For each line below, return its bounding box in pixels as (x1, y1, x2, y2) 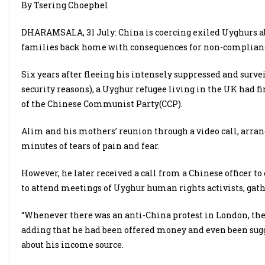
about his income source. (21, 239, 125, 250)
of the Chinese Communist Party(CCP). (21, 98, 185, 109)
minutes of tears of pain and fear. (21, 140, 160, 151)
